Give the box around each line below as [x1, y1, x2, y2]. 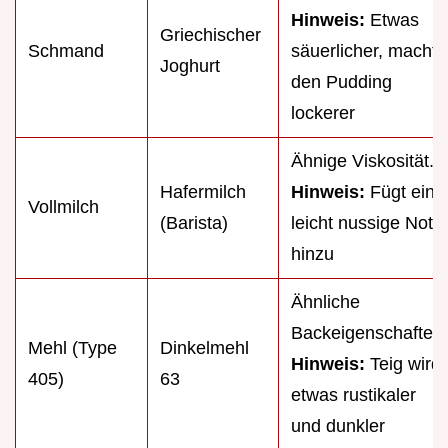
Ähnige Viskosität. [291, 150, 434, 171]
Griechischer [160, 24, 261, 45]
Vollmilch [28, 196, 99, 217]
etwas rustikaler [291, 384, 416, 405]
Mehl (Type [28, 337, 117, 358]
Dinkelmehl [160, 337, 249, 358]
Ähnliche [291, 291, 360, 312]
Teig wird [365, 353, 441, 374]
